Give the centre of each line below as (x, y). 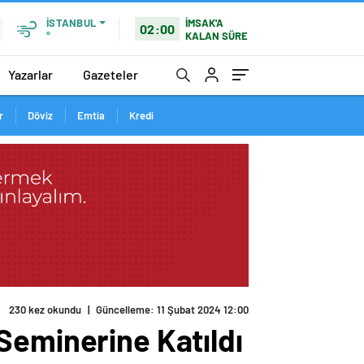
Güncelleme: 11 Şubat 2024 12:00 (172, 310)
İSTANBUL (71, 23)
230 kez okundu (45, 310)
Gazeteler (110, 74)
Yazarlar (30, 74)
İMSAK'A (205, 22)
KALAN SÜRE (217, 35)
